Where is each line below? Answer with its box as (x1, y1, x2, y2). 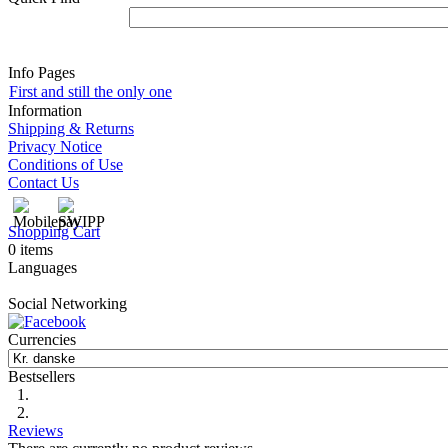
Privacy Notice (8, 138, 102, 156)
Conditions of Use (8, 156, 123, 174)
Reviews (8, 422, 63, 440)
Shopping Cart (8, 223, 100, 241)
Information (8, 102, 82, 120)
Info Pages (8, 64, 75, 82)
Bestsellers (8, 368, 75, 386)
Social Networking (8, 295, 127, 313)
